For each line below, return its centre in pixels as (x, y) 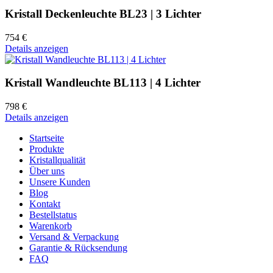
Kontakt (45, 204)
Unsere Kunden (60, 182)
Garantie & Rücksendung (78, 247)
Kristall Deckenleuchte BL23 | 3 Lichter (103, 13)
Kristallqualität (57, 160)
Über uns (47, 171)
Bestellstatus (53, 214)
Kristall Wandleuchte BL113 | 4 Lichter (103, 83)
